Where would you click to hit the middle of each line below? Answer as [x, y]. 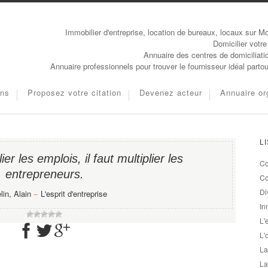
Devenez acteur [171, 92]
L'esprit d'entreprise [74, 194]
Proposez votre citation [74, 92]
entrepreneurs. [44, 174]
